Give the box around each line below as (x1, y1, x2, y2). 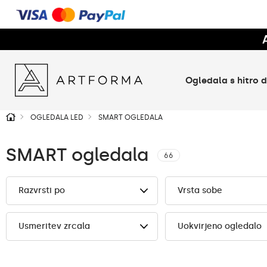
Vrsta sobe (178, 185, 223, 195)
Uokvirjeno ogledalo (178, 221, 262, 231)
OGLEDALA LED (30, 113, 83, 122)
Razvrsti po (18, 185, 65, 195)
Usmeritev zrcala (18, 221, 90, 231)
